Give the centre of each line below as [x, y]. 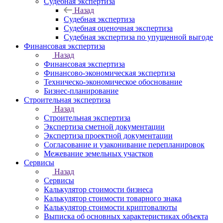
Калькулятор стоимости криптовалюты [111, 207]
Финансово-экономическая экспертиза [110, 73]
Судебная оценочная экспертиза [118, 28]
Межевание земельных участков [99, 154]
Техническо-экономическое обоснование [113, 82]
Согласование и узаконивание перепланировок [124, 145]
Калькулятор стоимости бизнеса [98, 189]
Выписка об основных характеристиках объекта [126, 216]
